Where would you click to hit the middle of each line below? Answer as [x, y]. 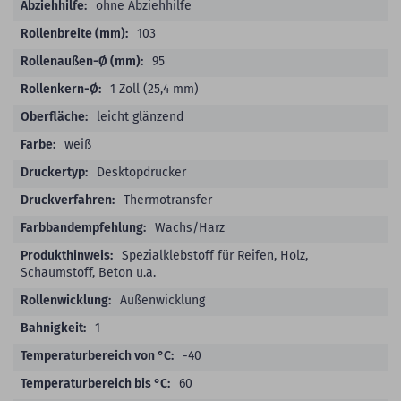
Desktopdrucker [141, 172]
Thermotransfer [168, 200]
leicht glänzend [140, 116]
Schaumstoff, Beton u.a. [88, 272]
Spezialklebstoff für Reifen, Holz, [215, 255]
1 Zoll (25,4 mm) [154, 89]
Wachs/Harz [190, 227]
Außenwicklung [162, 300]
